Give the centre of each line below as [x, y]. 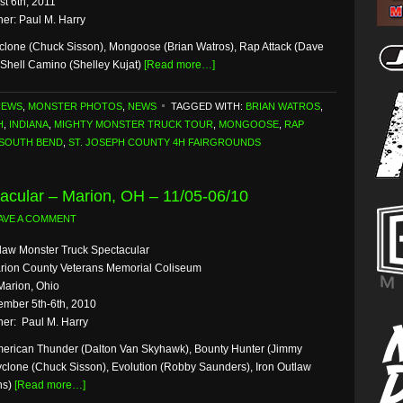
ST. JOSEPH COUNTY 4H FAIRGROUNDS [165, 142]
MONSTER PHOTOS [75, 106]
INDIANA [29, 124]
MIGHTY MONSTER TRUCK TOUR [134, 124]
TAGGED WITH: [208, 106]
